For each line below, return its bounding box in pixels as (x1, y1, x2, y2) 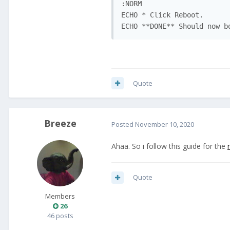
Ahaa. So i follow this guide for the (111, 141, 227, 151)
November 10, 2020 (135, 119, 194, 129)
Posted (111, 119, 135, 129)
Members (45, 191, 75, 201)
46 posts (47, 211, 73, 221)
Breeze (44, 117, 76, 130)
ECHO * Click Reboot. (121, 10, 203, 19)
